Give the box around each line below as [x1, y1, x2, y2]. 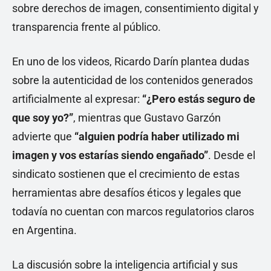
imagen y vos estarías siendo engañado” [12, 149, 208, 162]
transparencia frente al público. [12, 21, 161, 34]
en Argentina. [12, 224, 77, 237]
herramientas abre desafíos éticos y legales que [12, 186, 241, 200]
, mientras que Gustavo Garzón [73, 111, 221, 125]
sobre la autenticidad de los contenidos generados [12, 74, 253, 87]
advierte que [12, 130, 74, 143]
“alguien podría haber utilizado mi [74, 130, 240, 143]
